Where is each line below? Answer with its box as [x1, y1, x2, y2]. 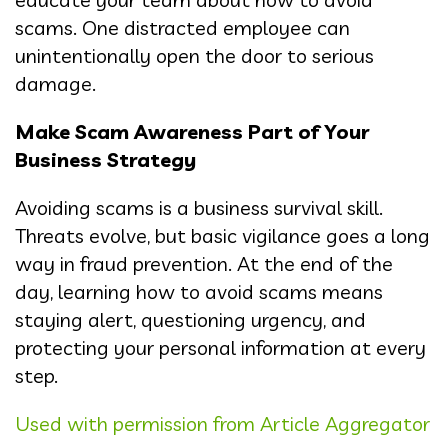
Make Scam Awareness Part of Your [15, 119, 369, 145]
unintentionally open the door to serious [15, 43, 374, 69]
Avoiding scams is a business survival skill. [15, 195, 383, 221]
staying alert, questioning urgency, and [15, 307, 366, 333]
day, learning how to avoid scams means [15, 279, 383, 305]
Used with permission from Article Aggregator [15, 411, 430, 437]
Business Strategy [15, 147, 196, 173]
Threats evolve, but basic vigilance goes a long [15, 223, 430, 249]
